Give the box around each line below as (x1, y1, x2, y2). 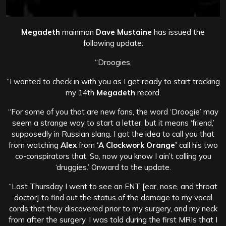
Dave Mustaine (96, 27, 152, 37)
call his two (177, 140, 218, 150)
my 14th (65, 88, 96, 98)
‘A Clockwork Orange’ (96, 140, 177, 150)
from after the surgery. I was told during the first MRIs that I (9, 215, 217, 225)
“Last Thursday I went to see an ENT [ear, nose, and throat (9, 182, 217, 192)
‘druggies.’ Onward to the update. (55, 162, 171, 173)
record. (135, 88, 161, 98)
